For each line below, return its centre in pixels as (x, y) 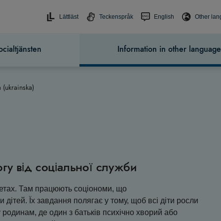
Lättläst (69, 17)
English (164, 17)
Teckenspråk (116, 17)
